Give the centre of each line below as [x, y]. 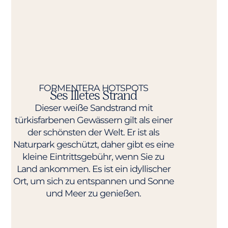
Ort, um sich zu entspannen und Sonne [93, 181]
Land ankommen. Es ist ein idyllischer [93, 168]
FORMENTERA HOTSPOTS [94, 88]
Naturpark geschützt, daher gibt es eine [93, 144]
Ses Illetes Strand [94, 95]
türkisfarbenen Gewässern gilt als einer [93, 120]
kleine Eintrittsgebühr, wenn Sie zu [94, 156]
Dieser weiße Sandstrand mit [93, 107]
